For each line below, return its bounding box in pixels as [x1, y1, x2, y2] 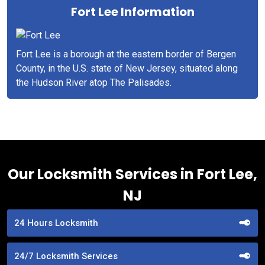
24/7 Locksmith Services [14, 250, 118, 261]
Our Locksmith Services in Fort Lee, [8, 164, 257, 184]
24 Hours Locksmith [14, 217, 98, 228]
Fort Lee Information [70, 3, 195, 20]
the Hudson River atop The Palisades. [16, 76, 172, 88]
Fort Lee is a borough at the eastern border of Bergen [16, 48, 236, 60]
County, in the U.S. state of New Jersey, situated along [16, 62, 238, 74]
